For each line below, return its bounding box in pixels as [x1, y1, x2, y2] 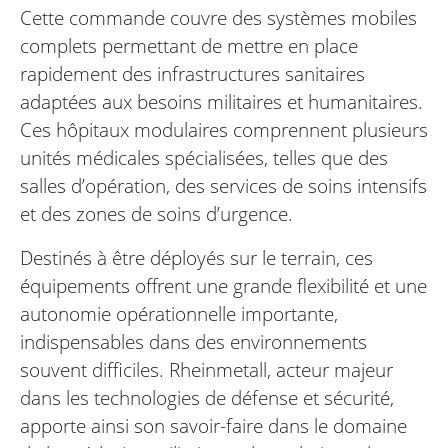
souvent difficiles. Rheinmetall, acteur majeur [20, 356, 393, 384]
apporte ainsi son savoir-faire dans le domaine [20, 412, 407, 440]
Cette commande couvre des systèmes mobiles [20, 4, 417, 32]
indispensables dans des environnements [20, 328, 367, 356]
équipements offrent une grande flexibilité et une [20, 272, 427, 300]
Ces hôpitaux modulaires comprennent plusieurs [20, 116, 428, 144]
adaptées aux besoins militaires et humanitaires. [20, 88, 423, 116]
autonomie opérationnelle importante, [20, 300, 338, 328]
